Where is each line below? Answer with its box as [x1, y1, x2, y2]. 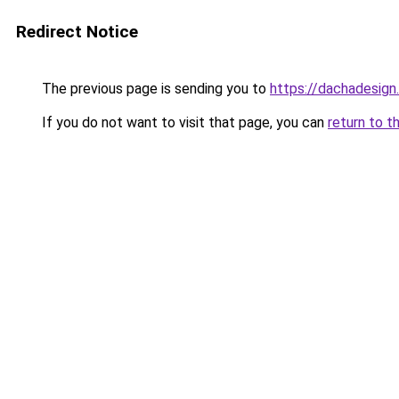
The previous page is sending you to [38, 80, 270, 97]
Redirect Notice [16, 21, 138, 42]
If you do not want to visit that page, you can [38, 114, 328, 131]
